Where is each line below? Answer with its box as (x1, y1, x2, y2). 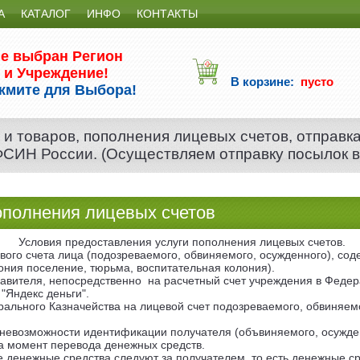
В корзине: (231, 74, 294, 88)
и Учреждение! (4, 64, 109, 81)
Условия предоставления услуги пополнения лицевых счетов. (14, 235, 346, 248)
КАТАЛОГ (21, 7, 71, 20)
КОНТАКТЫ (137, 7, 198, 20)
